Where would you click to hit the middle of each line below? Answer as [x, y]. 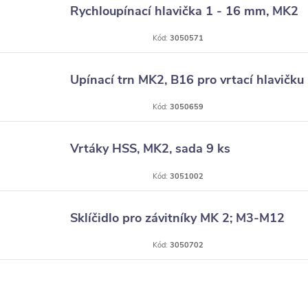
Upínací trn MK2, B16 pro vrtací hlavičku [187, 80]
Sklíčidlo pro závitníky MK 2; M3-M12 [177, 218]
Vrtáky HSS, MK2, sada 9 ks [150, 149]
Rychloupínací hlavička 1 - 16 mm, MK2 [184, 11]
